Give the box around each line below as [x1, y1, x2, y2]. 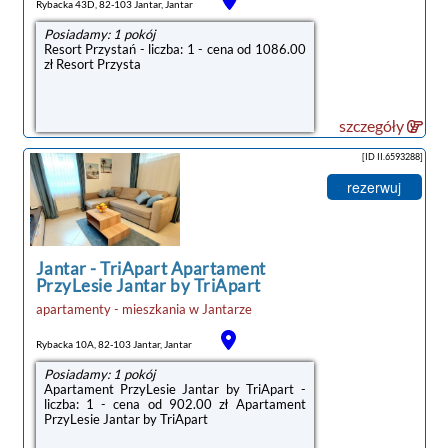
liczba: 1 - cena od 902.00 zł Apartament [43, 395, 306, 412]
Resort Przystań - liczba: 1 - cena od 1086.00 [43, 40, 306, 57]
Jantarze [201, 300, 252, 317]
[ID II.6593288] [361, 150, 423, 162]
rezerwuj [347, 176, 401, 197]
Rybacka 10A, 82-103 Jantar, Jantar [35, 337, 192, 350]
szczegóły [338, 115, 407, 135]
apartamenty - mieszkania [35, 300, 186, 317]
